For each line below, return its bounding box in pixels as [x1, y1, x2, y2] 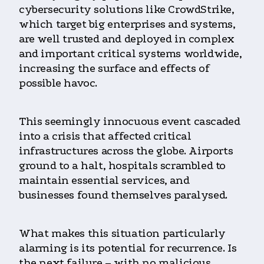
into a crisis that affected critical [19, 129, 192, 143]
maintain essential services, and [19, 173, 190, 187]
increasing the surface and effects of [19, 61, 210, 75]
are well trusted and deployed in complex [19, 32, 235, 45]
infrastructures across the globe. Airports [19, 144, 233, 157]
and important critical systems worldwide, [19, 47, 242, 60]
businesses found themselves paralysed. [19, 188, 230, 202]
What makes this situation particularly [19, 226, 226, 240]
